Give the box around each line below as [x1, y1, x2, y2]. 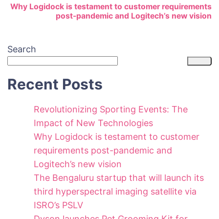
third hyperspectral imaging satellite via [34, 186, 197, 197]
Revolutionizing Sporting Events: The [34, 104, 188, 115]
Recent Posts [7, 75, 103, 93]
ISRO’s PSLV [34, 200, 83, 211]
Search [7, 44, 36, 55]
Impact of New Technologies [34, 118, 153, 129]
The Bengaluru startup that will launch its [34, 173, 204, 183]
